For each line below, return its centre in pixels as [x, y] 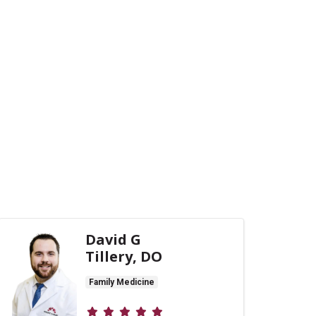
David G [113, 239]
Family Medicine [122, 282]
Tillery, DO [124, 256]
